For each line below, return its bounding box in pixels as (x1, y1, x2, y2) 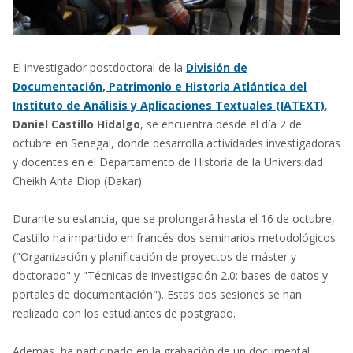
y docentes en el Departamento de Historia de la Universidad (13, 154, 323, 169)
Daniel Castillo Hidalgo (13, 116, 140, 132)
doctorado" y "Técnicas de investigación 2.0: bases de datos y (13, 267, 328, 283)
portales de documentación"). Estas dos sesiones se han (13, 286, 302, 302)
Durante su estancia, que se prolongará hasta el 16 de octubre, (13, 210, 335, 226)
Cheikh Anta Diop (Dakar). (13, 173, 147, 188)
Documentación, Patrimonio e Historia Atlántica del (13, 78, 307, 94)
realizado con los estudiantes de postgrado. (13, 305, 239, 321)
